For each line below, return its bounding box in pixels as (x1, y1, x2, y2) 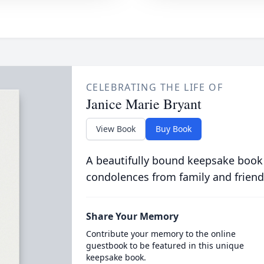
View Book (95, 123, 136, 134)
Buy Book (155, 123, 192, 134)
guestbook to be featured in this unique (85, 239, 244, 251)
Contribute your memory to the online (85, 227, 236, 239)
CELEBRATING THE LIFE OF (85, 80, 223, 94)
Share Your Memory (85, 209, 179, 223)
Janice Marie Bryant (85, 94, 202, 113)
